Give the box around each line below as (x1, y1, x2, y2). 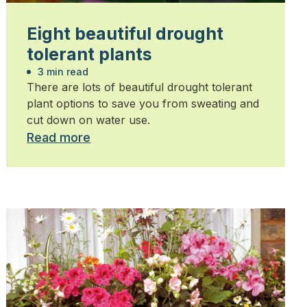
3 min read (35, 66, 89, 78)
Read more (27, 130, 91, 145)
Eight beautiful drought (27, 23, 224, 45)
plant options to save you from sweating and (27, 97, 260, 111)
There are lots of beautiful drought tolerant (27, 80, 253, 95)
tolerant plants (27, 44, 153, 65)
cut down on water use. (27, 113, 151, 127)
